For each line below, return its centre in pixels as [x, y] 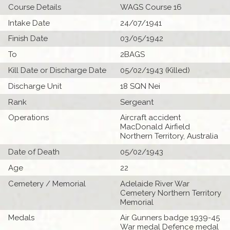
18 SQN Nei [140, 86]
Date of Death [34, 152]
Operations [29, 118]
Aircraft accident [150, 118]
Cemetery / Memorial [47, 184]
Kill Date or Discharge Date [57, 70]
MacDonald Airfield [155, 127]
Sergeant [137, 102]
